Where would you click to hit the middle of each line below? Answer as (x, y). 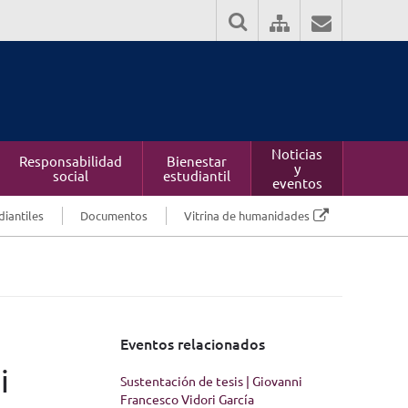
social (71, 175)
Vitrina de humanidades (247, 215)
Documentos (114, 215)
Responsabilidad (71, 161)
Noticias (297, 153)
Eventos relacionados (193, 343)
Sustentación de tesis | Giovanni (212, 381)
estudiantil (197, 175)
